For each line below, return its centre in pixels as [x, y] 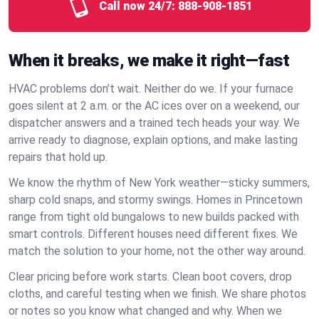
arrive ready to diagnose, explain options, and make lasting [153, 140]
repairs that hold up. [58, 157]
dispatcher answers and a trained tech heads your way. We [154, 123]
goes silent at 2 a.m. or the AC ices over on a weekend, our [154, 106]
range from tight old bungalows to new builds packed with [154, 217]
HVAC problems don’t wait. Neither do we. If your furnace [151, 89]
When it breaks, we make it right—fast [149, 61]
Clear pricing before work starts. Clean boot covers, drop [150, 277]
